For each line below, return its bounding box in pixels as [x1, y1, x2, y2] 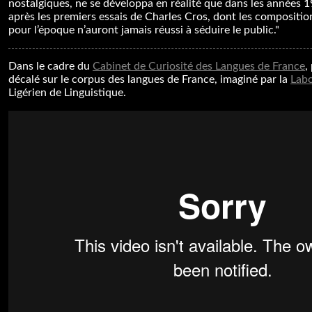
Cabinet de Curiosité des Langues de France [93, 61, 305, 72]
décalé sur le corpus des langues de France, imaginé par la [8, 74, 290, 85]
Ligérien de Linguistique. [8, 87, 126, 98]
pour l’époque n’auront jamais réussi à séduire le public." [8, 24, 279, 36]
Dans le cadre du [8, 61, 93, 72]
